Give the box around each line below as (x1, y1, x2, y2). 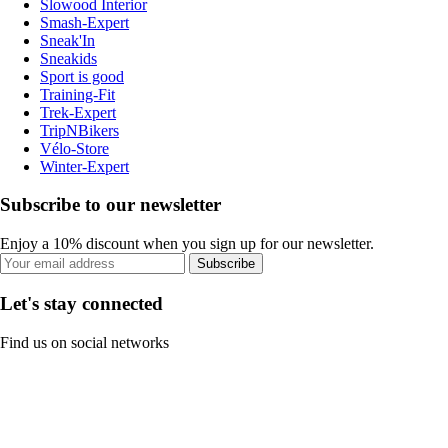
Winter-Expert (40, 157, 129, 175)
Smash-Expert (40, 13, 129, 31)
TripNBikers (40, 121, 119, 139)
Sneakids (40, 49, 97, 67)
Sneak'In (40, 31, 95, 49)
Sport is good (40, 67, 124, 85)
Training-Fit (40, 85, 115, 103)
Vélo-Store (40, 139, 109, 157)
